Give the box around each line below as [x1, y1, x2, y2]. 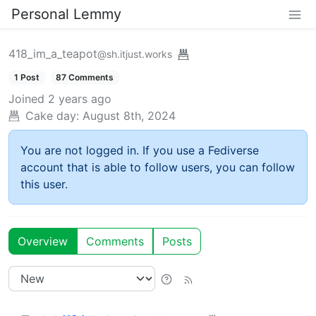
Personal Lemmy [11, 6, 121, 23]
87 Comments [56, 72, 114, 83]
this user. [20, 177, 68, 192]
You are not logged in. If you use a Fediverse [20, 143, 259, 158]
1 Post [13, 72, 39, 83]
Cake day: [25, 109, 79, 123]
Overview [18, 234, 68, 249]
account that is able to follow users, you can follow [20, 160, 295, 175]
